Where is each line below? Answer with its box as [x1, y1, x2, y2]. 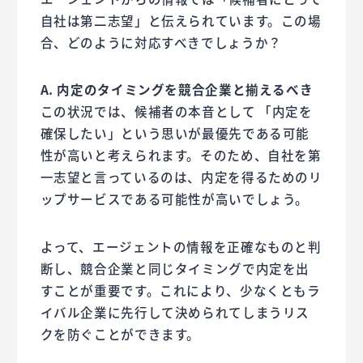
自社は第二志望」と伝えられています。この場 [40, 11, 322, 30]
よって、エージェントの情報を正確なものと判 [40, 237, 322, 255]
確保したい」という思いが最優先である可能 [40, 124, 310, 143]
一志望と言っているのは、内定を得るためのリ [40, 168, 322, 186]
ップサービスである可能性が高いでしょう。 [40, 190, 310, 208]
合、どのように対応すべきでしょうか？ [40, 33, 282, 52]
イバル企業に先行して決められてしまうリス [40, 302, 310, 321]
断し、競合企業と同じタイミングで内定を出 [40, 258, 310, 277]
